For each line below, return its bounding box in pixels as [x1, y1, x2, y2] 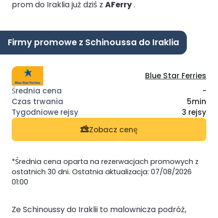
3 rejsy [182, 107, 206, 118]
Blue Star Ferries [145, 71, 206, 81]
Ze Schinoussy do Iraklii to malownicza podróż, [12, 204, 186, 216]
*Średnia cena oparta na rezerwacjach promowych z [12, 157, 199, 167]
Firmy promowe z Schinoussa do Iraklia [8, 36, 179, 48]
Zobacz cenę [89, 124, 138, 135]
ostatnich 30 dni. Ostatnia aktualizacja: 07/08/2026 [12, 167, 192, 177]
